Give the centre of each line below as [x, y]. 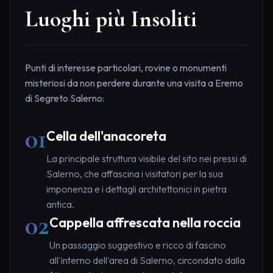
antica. [60, 204]
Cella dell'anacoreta [106, 136]
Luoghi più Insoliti [111, 19]
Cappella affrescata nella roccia [145, 223]
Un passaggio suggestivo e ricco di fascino [138, 245]
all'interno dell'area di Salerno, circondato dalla [147, 261]
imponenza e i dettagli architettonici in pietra [136, 189]
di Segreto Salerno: [65, 98]
